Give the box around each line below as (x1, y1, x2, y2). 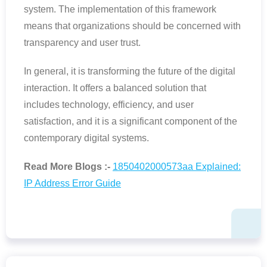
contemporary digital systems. (24, 133, 149, 144)
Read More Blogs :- (24, 162, 113, 172)
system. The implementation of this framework (24, 4, 216, 15)
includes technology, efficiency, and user (24, 100, 194, 110)
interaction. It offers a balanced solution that (24, 83, 206, 94)
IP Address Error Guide (24, 178, 121, 189)
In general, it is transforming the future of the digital (24, 66, 235, 77)
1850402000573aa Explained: (113, 162, 241, 172)
